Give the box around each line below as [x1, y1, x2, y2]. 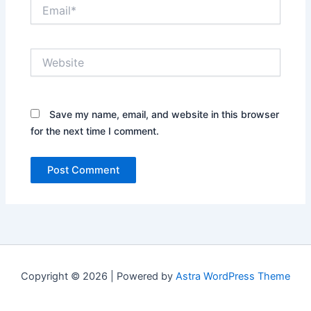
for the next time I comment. [31, 124, 160, 137]
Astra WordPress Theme [176, 270, 290, 283]
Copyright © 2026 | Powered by [21, 270, 176, 283]
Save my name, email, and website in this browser [49, 108, 280, 120]
